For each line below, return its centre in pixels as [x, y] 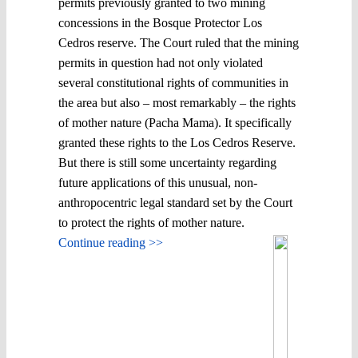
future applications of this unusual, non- [158, 182]
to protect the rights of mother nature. [151, 222]
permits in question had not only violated [161, 62]
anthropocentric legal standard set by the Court [175, 202]
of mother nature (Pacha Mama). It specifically [175, 122]
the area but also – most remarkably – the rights [177, 102]
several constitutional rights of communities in [173, 82]
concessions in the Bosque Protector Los [160, 22]
